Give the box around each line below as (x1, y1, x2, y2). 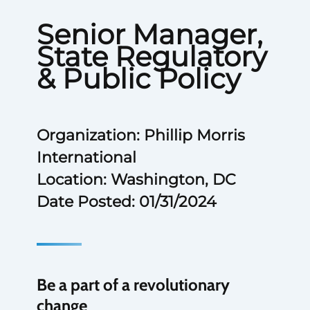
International (36, 148, 136, 167)
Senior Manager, (36, 17, 262, 51)
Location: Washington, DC (36, 170, 236, 189)
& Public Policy (36, 62, 241, 95)
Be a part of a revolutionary (36, 275, 230, 295)
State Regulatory (36, 39, 267, 73)
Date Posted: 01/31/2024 (36, 192, 217, 211)
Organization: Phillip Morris (36, 126, 245, 145)
